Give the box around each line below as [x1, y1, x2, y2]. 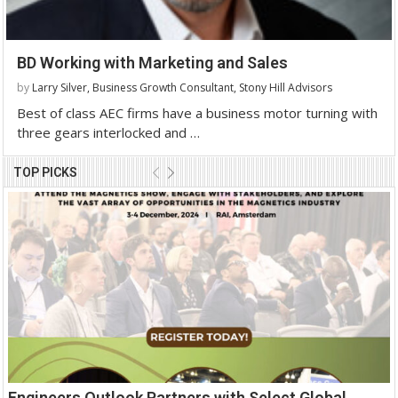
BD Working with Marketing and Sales [17, 52, 288, 72]
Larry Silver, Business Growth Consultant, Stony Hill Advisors [32, 79, 335, 95]
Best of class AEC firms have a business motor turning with [17, 103, 378, 122]
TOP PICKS [13, 164, 77, 179]
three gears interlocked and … [17, 123, 200, 141]
